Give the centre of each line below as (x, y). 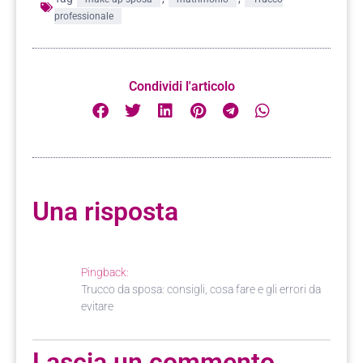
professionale (84, 16)
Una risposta (105, 211)
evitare (97, 306)
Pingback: (105, 272)
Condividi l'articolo (181, 86)
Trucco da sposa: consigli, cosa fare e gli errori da (201, 289)
